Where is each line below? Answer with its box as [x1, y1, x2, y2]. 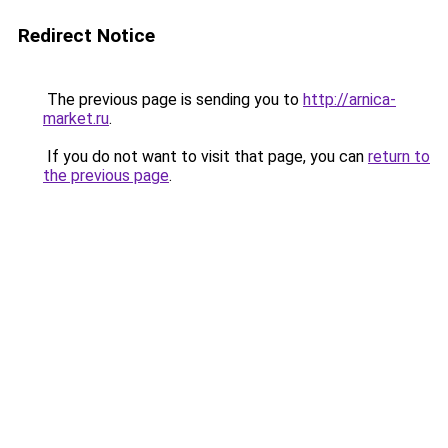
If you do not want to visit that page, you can [43, 147, 368, 166]
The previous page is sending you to [43, 90, 303, 109]
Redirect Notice [18, 24, 155, 47]
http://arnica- [303, 90, 396, 109]
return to [368, 147, 430, 166]
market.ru [43, 109, 109, 128]
